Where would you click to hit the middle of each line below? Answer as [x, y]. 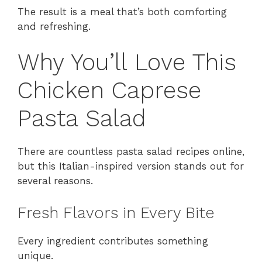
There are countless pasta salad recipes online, [131, 152]
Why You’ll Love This [127, 63]
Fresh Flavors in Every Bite [116, 213]
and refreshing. [54, 26]
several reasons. [55, 181]
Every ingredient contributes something [113, 241]
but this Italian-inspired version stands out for [131, 166]
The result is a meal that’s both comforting [122, 11]
